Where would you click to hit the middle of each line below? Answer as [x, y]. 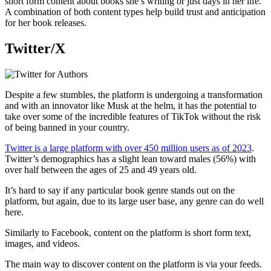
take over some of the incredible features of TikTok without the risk [133, 116]
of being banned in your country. [67, 127]
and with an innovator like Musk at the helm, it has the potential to [131, 105]
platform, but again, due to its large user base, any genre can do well [134, 201]
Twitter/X [35, 48]
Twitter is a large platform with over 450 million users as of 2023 [128, 148]
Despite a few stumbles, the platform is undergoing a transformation [134, 94]
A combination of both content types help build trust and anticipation [135, 11]
